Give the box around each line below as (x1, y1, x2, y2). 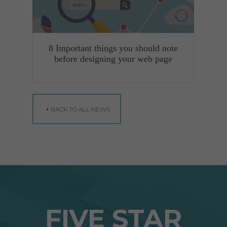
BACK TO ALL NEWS (49, 105, 110, 113)
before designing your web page (54, 54, 172, 64)
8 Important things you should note (49, 43, 178, 54)
